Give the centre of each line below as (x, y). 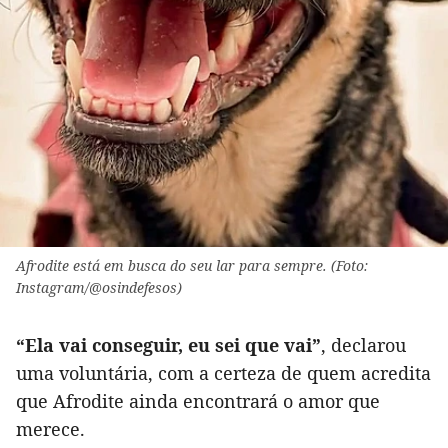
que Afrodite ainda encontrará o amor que (198, 401)
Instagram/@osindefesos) (99, 288)
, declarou (363, 345)
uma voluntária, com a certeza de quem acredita (223, 373)
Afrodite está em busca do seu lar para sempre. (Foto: (192, 266)
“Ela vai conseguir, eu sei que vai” (168, 345)
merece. (50, 429)
